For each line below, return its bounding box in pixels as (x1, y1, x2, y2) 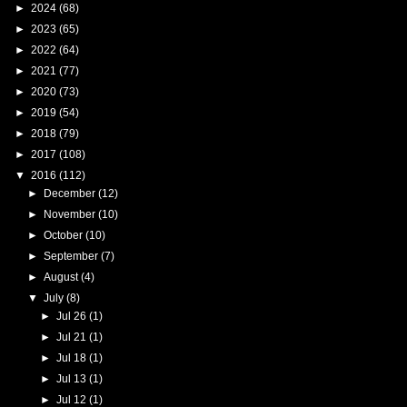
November (43, 207, 98, 221)
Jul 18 (56, 351, 90, 364)
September (43, 249, 101, 263)
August (43, 270, 81, 283)
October (43, 228, 85, 242)
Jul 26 (56, 309, 90, 323)
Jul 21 (56, 330, 90, 343)
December (43, 186, 98, 200)
